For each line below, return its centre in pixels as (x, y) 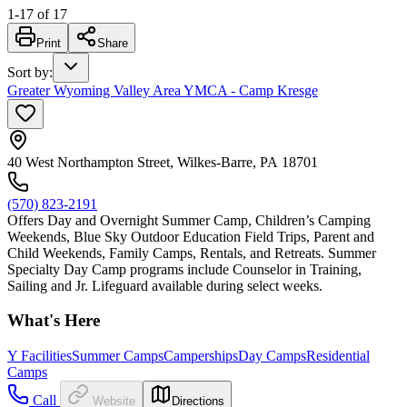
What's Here (54, 321)
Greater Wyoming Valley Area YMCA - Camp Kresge (163, 90)
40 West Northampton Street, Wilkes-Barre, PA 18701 (163, 162)
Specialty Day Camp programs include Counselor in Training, (184, 269)
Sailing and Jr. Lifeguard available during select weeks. (165, 285)
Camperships (201, 355)
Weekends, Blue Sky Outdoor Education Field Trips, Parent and (191, 236)
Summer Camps (118, 355)
